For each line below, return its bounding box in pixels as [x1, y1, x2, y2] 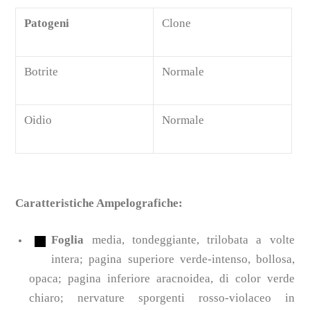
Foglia [51, 232, 84, 246]
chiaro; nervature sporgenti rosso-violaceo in [29, 291, 295, 304]
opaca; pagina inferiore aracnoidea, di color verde [29, 271, 295, 285]
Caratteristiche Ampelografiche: [15, 196, 183, 210]
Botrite [24, 64, 59, 78]
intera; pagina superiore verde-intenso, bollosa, [51, 252, 295, 266]
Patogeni [24, 16, 73, 30]
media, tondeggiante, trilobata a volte [91, 232, 295, 246]
